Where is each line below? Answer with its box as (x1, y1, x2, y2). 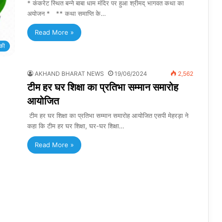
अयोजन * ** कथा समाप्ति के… (27, 9, 106, 17)
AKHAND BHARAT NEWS (35, 70, 104, 78)
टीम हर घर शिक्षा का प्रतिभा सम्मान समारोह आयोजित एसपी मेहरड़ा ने (27, 111, 188, 120)
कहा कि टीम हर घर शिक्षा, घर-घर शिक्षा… (27, 122, 124, 130)
